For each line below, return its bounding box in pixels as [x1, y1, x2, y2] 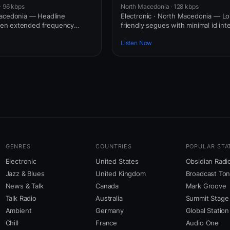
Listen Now [121, 39, 152, 47]
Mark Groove [185, 182, 226, 190]
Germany [95, 206, 124, 215]
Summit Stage [185, 194, 229, 203]
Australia [95, 194, 123, 203]
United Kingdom [95, 169, 146, 178]
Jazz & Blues [5, 169, 45, 178]
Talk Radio [5, 194, 36, 203]
